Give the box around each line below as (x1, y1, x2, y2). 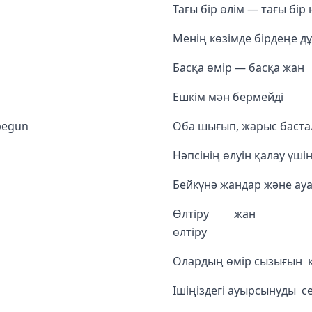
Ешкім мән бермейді (173, 89, 283, 104)
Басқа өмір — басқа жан (173, 60, 304, 75)
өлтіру (173, 224, 232, 240)
